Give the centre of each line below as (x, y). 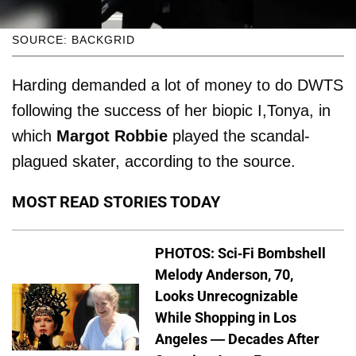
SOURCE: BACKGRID (74, 39)
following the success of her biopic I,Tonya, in (171, 110)
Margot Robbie (112, 135)
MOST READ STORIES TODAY (116, 201)
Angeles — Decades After (237, 339)
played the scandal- (239, 135)
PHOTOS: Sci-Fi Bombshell (240, 253)
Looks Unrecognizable (226, 296)
